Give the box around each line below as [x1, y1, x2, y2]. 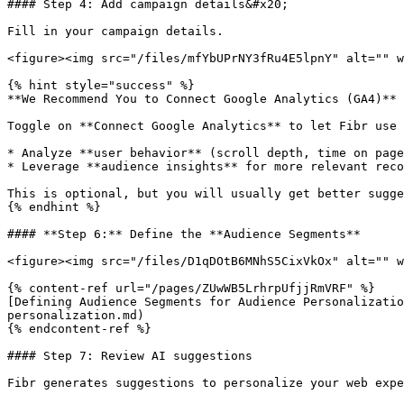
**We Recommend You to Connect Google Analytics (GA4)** [7, 92, 397, 106]
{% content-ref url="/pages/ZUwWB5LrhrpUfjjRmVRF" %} [7, 281, 375, 295]
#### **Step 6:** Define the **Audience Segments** [7, 227, 361, 241]
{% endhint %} [7, 200, 101, 214]
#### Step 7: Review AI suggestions [7, 349, 252, 363]
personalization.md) [7, 308, 144, 322]
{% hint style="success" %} [7, 78, 195, 92]
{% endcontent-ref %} [7, 322, 151, 335]
